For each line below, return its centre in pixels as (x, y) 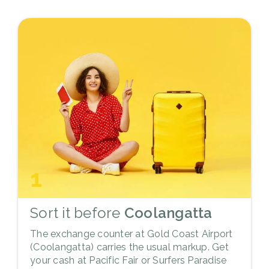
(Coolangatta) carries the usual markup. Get (129, 247)
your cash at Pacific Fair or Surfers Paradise (128, 260)
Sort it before (75, 213)
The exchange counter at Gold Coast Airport (131, 234)
